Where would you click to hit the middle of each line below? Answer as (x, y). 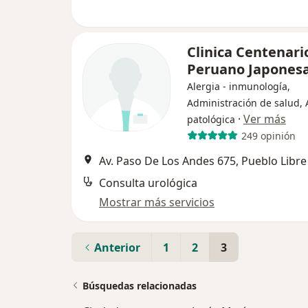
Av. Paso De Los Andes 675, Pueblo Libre (203, 161)
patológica (211, 119)
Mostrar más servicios (157, 202)
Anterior (117, 247)
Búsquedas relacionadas (140, 286)
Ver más (265, 119)
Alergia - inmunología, (239, 86)
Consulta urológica (148, 183)
